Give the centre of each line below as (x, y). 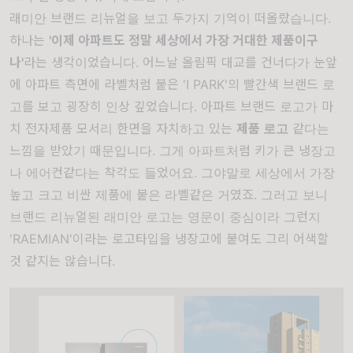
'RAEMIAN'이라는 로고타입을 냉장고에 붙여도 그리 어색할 (169, 238)
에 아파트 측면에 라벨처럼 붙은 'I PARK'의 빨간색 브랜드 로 (172, 84)
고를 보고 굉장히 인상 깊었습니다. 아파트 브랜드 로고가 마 (171, 106)
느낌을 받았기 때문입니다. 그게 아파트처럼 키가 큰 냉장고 (173, 150)
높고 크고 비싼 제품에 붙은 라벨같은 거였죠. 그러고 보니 (169, 194)
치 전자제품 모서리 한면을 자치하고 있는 (121, 128)
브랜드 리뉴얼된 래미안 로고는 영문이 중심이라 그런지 (165, 216)
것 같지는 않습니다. (62, 260)
